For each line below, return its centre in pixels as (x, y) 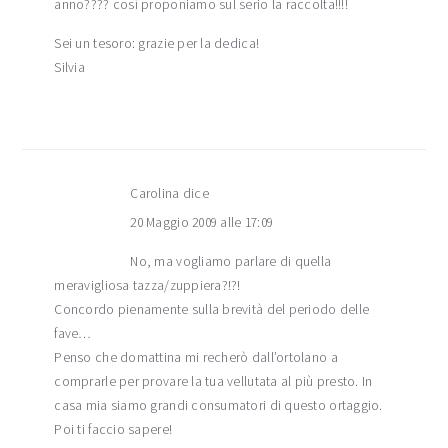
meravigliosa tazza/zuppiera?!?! (147, 286)
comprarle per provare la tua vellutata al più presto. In (213, 382)
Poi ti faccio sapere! (113, 430)
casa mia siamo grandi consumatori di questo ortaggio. (218, 406)
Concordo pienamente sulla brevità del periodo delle (212, 310)
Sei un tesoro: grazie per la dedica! (157, 44)
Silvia (70, 68)
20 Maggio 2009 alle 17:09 (202, 223)
